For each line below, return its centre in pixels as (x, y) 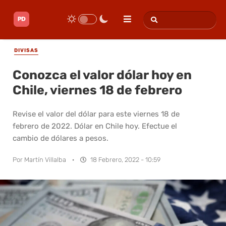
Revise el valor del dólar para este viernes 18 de (96, 114)
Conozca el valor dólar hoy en (102, 75)
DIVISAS (26, 50)
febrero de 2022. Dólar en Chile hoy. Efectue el (95, 126)
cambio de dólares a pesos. (61, 138)
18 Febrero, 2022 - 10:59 (125, 159)
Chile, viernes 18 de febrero (97, 90)
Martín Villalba (45, 159)
